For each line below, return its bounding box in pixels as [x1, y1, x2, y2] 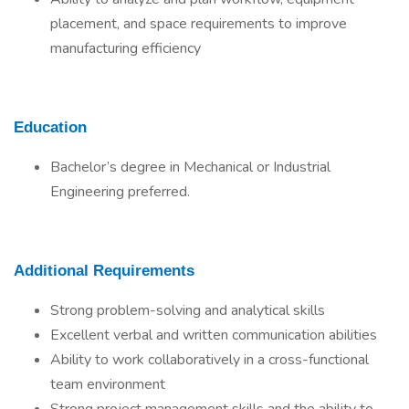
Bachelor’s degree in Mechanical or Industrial [50, 157, 330, 177]
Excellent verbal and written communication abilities [50, 325, 377, 345]
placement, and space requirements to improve [50, 14, 347, 34]
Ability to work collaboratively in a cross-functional [50, 350, 369, 370]
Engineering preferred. [50, 182, 190, 202]
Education [14, 118, 87, 136]
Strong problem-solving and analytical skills [50, 300, 325, 320]
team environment [50, 374, 165, 394]
